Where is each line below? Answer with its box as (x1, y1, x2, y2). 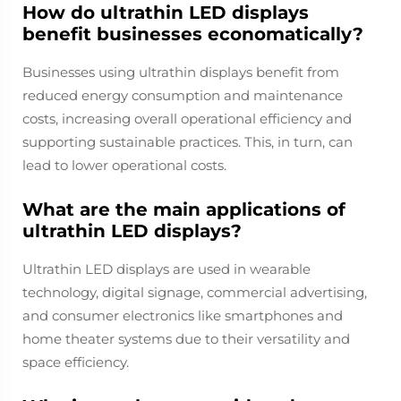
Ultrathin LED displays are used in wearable (22, 260, 311, 277)
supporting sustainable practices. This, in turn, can (22, 133, 353, 150)
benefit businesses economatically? (22, 23, 363, 45)
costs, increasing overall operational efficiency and (22, 110, 352, 127)
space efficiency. (22, 354, 129, 371)
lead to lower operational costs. (22, 157, 226, 174)
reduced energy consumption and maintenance (22, 87, 343, 104)
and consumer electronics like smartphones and (22, 307, 343, 324)
